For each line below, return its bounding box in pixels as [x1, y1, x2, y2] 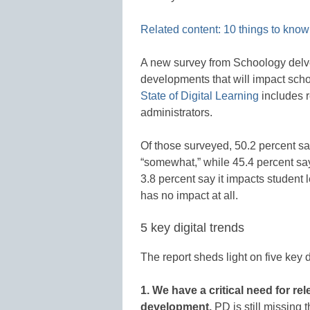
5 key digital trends [140, 221, 244, 235]
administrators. [140, 107, 212, 119]
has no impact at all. [140, 190, 238, 202]
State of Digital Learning [140, 90, 259, 102]
